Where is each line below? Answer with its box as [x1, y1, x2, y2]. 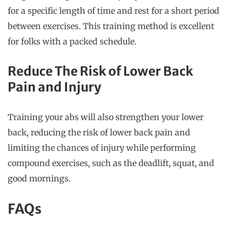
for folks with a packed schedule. [8, 36, 136, 47]
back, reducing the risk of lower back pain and [8, 127, 190, 138]
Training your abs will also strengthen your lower [8, 111, 203, 122]
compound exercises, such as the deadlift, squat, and [8, 157, 214, 168]
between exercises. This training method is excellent [8, 20, 214, 31]
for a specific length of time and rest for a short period [8, 5, 219, 16]
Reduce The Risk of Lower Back [8, 63, 193, 79]
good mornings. [8, 173, 71, 184]
